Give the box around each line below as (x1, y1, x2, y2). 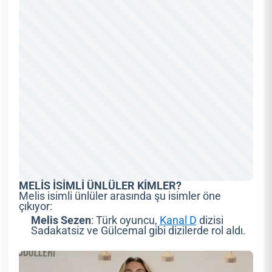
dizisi (196, 214, 223, 226)
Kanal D (159, 214, 197, 226)
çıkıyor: (19, 200, 53, 213)
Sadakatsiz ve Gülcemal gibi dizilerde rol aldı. (30, 224, 246, 237)
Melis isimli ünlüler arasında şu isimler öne (19, 190, 222, 203)
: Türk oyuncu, (90, 214, 160, 226)
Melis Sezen (30, 214, 91, 226)
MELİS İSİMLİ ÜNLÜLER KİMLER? (19, 180, 182, 192)
